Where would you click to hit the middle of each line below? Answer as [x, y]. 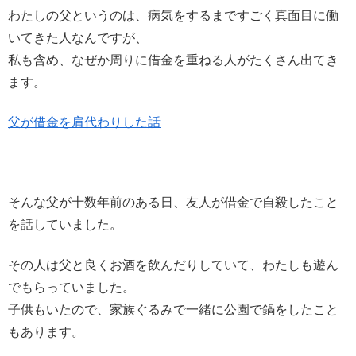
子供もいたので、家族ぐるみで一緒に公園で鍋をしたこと [173, 309]
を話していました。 [65, 225]
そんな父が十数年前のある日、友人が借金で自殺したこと [173, 203]
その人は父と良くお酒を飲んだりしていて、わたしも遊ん [173, 265]
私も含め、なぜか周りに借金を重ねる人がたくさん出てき [173, 60]
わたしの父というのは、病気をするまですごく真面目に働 [173, 15]
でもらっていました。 [72, 287]
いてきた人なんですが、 [78, 37]
